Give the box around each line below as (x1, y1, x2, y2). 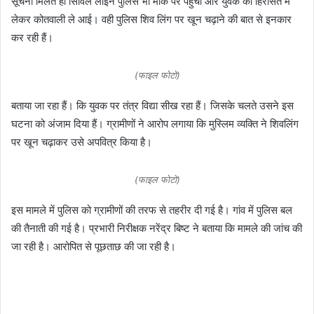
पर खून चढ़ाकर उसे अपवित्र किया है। (11, 135, 152, 149)
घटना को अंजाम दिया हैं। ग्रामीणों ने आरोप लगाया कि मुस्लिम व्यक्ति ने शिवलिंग (11, 117, 299, 130)
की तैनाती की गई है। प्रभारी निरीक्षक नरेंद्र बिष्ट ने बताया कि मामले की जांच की (11, 221, 302, 235)
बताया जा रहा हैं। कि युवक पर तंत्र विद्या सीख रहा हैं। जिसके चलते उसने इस (11, 99, 294, 112)
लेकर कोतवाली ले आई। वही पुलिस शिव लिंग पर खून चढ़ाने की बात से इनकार (11, 13, 292, 26)
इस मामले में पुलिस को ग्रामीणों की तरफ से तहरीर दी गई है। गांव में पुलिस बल (11, 203, 292, 217)
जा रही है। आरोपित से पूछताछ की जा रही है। (11, 240, 176, 253)
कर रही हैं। (11, 31, 53, 44)
